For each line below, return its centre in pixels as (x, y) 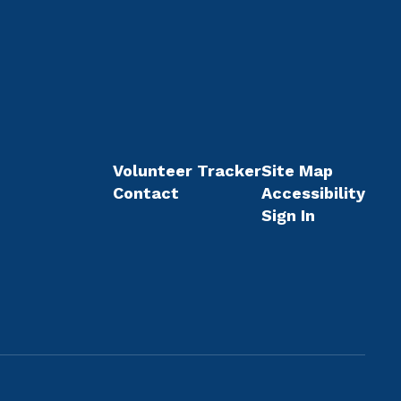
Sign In (288, 215)
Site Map (297, 171)
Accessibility (313, 193)
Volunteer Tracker (187, 171)
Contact (145, 193)
